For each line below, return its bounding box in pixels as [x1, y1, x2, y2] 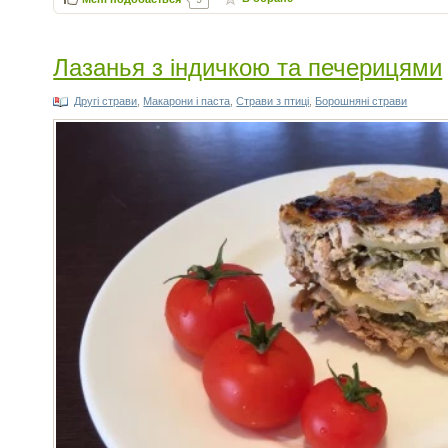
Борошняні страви [315, 94, 408, 107]
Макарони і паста [143, 94, 231, 107]
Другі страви [74, 94, 138, 107]
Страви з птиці [236, 94, 310, 107]
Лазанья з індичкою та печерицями [53, 47, 443, 83]
